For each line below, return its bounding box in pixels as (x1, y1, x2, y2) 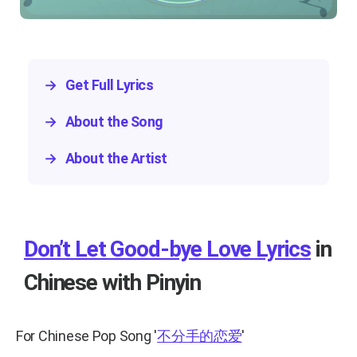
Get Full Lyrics (65, 76, 154, 94)
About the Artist (65, 150, 167, 167)
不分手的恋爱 (157, 328, 242, 345)
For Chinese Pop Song (16, 328, 155, 345)
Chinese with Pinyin (24, 269, 201, 296)
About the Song (65, 113, 163, 131)
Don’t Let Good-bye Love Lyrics (24, 236, 312, 263)
